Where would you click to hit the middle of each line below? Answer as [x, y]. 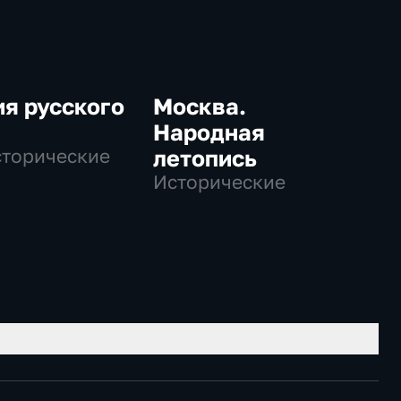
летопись [205, 158]
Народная [209, 132]
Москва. [199, 107]
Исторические [219, 182]
